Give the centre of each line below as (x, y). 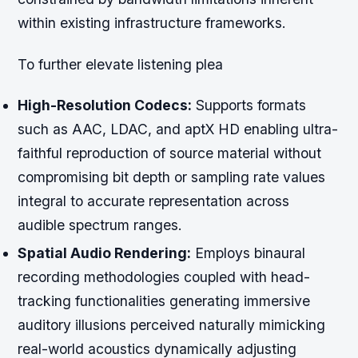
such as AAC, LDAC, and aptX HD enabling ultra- (178, 129)
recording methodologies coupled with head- (164, 276)
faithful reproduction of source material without (170, 153)
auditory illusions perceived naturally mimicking (172, 324)
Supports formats (249, 105)
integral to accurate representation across (154, 201)
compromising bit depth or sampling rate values (172, 177)
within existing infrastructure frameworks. (152, 23)
